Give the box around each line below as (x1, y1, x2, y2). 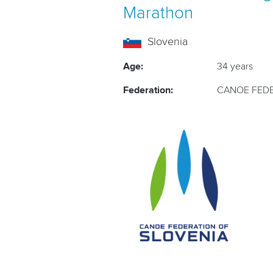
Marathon (123, 5, 193, 23)
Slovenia (147, 37, 188, 48)
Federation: (123, 85, 173, 96)
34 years (217, 62, 253, 72)
